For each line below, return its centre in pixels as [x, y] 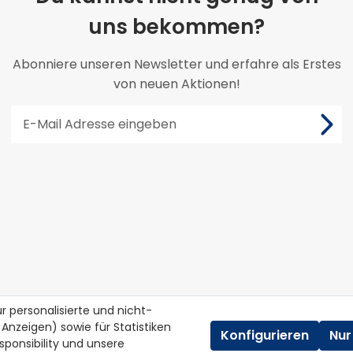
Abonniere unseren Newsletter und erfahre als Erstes [176, 64]
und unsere [92, 344]
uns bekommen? [176, 26]
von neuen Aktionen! [176, 84]
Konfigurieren [265, 335]
